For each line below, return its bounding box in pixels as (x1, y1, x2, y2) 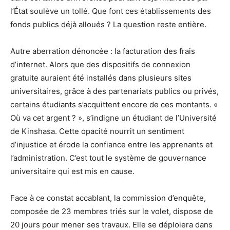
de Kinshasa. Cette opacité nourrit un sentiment (10, 126, 184, 136)
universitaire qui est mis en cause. (10, 166, 135, 176)
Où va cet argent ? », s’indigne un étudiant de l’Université (10, 112, 217, 123)
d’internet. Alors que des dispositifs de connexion (10, 59, 190, 69)
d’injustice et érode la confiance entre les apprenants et (10, 139, 213, 149)
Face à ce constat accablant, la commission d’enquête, (10, 193, 206, 203)
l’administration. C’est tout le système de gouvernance (10, 152, 206, 163)
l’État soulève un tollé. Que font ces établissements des (10, 6, 211, 16)
